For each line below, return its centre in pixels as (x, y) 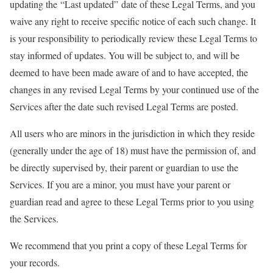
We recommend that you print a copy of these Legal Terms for (128, 245)
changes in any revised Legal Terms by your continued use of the (134, 89)
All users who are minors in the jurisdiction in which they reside (132, 133)
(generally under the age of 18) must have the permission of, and (133, 150)
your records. (35, 262)
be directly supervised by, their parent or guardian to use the (124, 167)
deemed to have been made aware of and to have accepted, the (129, 72)
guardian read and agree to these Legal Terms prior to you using (132, 201)
